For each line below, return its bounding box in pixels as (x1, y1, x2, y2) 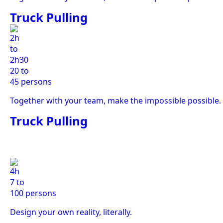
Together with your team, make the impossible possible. (10, 95, 221, 106)
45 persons (10, 76, 52, 87)
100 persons (10, 188, 56, 199)
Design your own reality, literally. (10, 207, 132, 218)
